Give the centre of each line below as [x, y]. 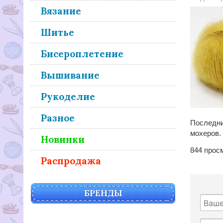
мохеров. [206, 133]
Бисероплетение [82, 54]
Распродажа [71, 161]
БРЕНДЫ [103, 193]
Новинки [63, 139]
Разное [58, 118]
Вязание [61, 11]
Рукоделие [68, 97]
